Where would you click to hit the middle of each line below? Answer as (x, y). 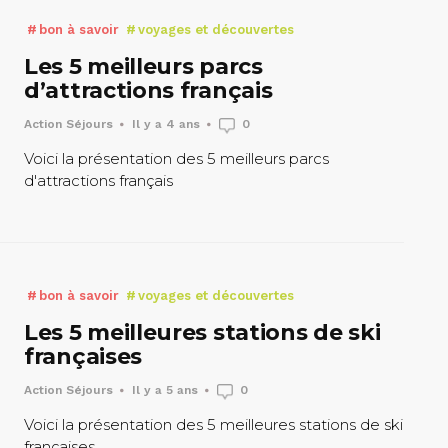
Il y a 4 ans (166, 123)
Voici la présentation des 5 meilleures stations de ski (213, 425)
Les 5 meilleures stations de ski (202, 333)
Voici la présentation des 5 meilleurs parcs (176, 158)
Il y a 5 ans (165, 390)
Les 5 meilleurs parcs (143, 66)
